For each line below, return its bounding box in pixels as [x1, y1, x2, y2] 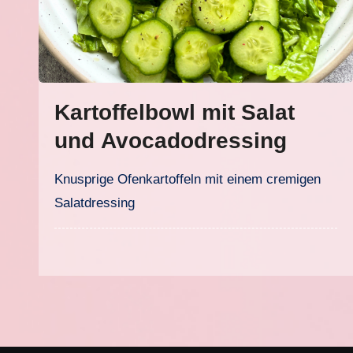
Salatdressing [54, 195, 135, 210]
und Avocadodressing [54, 128, 287, 153]
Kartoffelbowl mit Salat [54, 100, 295, 124]
